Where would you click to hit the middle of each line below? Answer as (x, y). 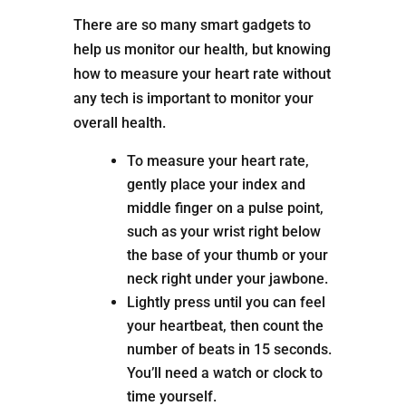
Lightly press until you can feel (226, 303)
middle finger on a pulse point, (225, 208)
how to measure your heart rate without (202, 74)
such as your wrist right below (223, 232)
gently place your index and (216, 185)
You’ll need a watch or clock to (224, 373)
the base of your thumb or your (227, 256)
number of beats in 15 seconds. (229, 350)
